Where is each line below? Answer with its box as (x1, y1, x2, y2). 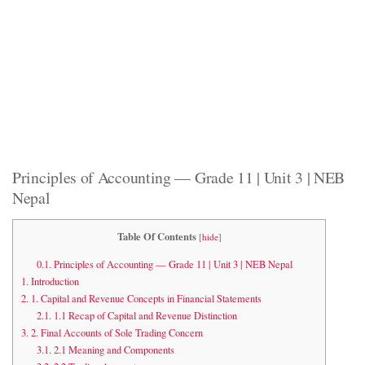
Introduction (29, 274, 79, 288)
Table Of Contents (117, 229, 196, 244)
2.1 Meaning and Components (51, 342, 174, 357)
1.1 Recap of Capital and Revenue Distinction (51, 308, 237, 323)
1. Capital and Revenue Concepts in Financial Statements (29, 291, 262, 306)
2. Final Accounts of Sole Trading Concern (29, 325, 203, 340)
